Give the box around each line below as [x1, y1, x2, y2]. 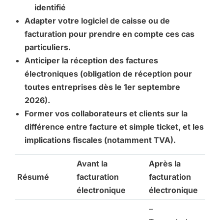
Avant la [77, 159, 108, 169]
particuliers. [25, 42, 71, 53]
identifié [34, 2, 66, 13]
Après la [149, 159, 181, 169]
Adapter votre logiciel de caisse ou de [25, 16, 170, 26]
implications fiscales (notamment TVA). [25, 135, 176, 145]
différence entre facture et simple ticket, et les [25, 122, 204, 132]
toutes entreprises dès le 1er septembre [25, 82, 180, 92]
